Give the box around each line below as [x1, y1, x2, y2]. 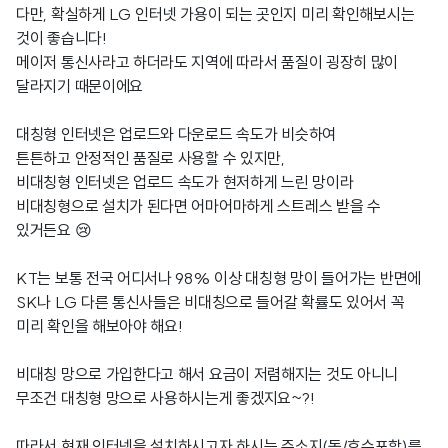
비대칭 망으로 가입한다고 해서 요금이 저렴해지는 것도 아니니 [16, 364, 399, 384]
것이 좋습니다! [16, 28, 107, 48]
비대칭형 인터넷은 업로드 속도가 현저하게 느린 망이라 [16, 172, 354, 192]
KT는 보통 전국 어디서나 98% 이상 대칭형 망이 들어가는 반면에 [16, 268, 421, 288]
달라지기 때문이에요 [16, 76, 143, 96]
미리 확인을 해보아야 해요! [16, 316, 183, 336]
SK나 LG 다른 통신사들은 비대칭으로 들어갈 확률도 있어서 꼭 [16, 292, 405, 312]
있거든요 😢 [16, 220, 92, 240]
